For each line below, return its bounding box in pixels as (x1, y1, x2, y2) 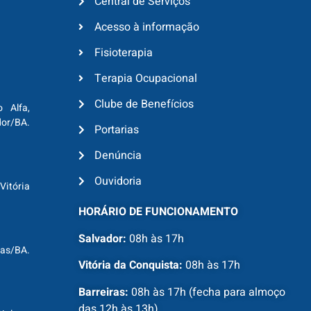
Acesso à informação (94, 19, 199, 36)
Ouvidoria (94, 173, 142, 190)
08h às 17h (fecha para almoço (128, 283, 286, 301)
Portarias (94, 121, 139, 139)
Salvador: (78, 230, 127, 247)
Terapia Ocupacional (94, 70, 197, 87)
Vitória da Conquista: (78, 257, 183, 274)
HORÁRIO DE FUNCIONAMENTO (78, 203, 239, 221)
